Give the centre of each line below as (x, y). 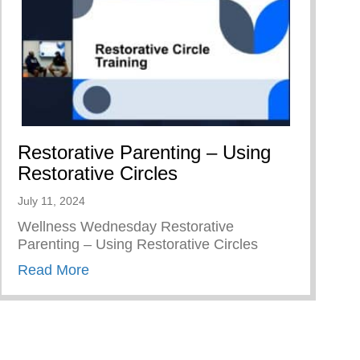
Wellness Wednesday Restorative (126, 227)
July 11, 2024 (51, 201)
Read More (53, 270)
